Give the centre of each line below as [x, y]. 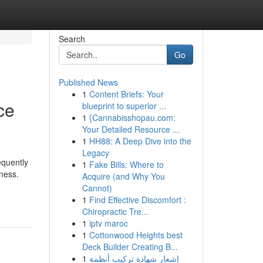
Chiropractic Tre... [115, 211]
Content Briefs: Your [126, 94]
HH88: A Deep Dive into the [140, 141]
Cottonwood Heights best [136, 235]
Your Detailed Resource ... [131, 129]
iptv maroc [108, 223]
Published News [88, 82]
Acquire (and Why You [123, 176]
